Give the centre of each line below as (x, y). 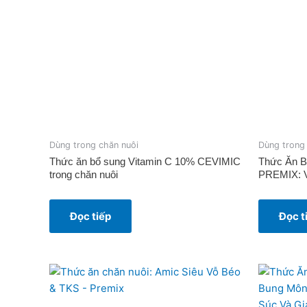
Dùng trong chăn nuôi (94, 145)
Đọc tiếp (90, 216)
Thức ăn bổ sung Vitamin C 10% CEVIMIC (145, 161)
